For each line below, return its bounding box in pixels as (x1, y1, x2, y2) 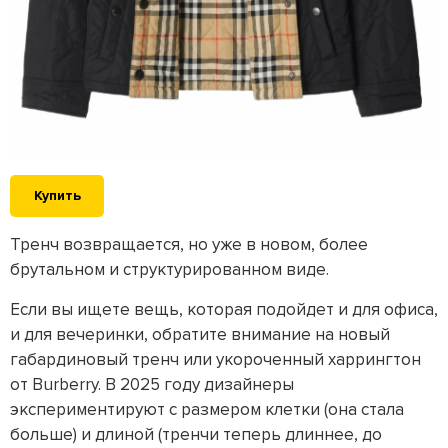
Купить (33, 187, 81, 205)
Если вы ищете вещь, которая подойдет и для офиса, (10, 299, 438, 321)
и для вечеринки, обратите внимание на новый (10, 324, 390, 346)
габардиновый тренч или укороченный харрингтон (10, 349, 421, 371)
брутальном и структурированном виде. (10, 259, 329, 281)
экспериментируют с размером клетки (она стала (10, 399, 404, 421)
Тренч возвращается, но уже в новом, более (10, 234, 368, 256)
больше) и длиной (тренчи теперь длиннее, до (10, 424, 382, 446)
